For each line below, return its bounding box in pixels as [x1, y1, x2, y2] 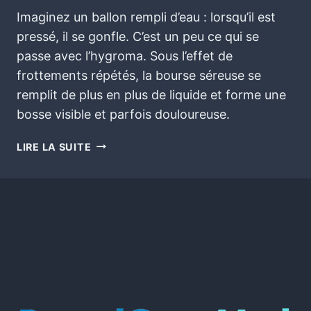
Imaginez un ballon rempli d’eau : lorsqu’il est [17, 9, 276, 24]
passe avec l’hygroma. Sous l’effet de [17, 48, 233, 63]
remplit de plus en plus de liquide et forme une [17, 87, 286, 102]
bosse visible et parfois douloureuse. [17, 106, 230, 121]
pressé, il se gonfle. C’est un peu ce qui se [17, 28, 259, 44]
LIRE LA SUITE [17, 140, 92, 153]
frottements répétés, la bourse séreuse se [17, 67, 261, 83]
